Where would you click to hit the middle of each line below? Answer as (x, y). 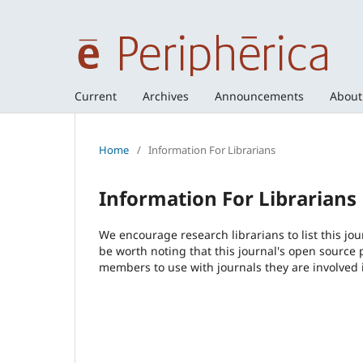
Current (96, 96)
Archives (166, 96)
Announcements (259, 96)
